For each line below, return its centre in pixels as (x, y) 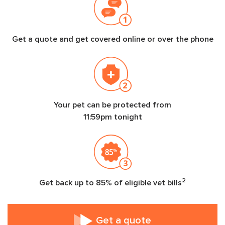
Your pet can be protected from (113, 105)
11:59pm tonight (113, 117)
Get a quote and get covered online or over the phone (113, 39)
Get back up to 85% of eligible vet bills (110, 183)
